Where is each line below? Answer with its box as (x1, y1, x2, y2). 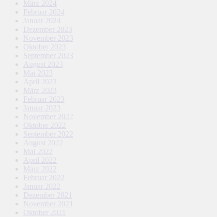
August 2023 (23, 60, 63, 68)
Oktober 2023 (23, 43, 66, 51)
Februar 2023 (23, 95, 64, 103)
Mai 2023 (23, 69, 53, 77)
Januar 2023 (23, 104, 61, 112)
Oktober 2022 (23, 121, 66, 129)
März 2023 (23, 86, 57, 94)
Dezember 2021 (23, 191, 72, 199)
